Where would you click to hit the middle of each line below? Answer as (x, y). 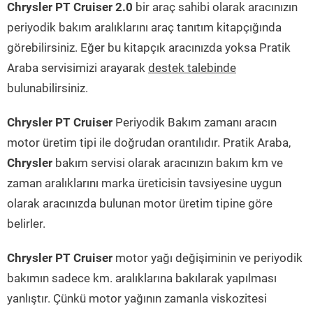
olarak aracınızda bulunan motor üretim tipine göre (140, 204)
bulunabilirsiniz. (48, 88)
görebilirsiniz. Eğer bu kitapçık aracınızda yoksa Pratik (149, 48)
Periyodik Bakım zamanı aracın (195, 123)
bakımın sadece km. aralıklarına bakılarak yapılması (142, 278)
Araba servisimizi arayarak (78, 68)
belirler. (26, 224)
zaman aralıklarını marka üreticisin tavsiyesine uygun (144, 183)
